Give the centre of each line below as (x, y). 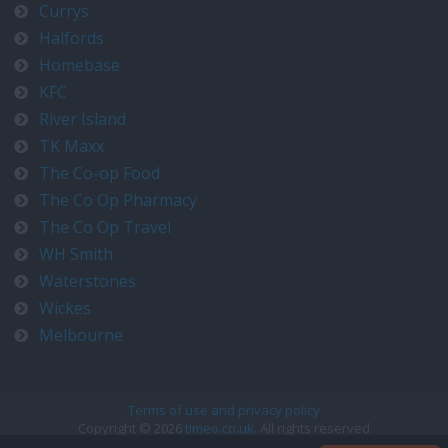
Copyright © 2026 (131, 428)
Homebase (79, 65)
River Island (82, 119)
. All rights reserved (312, 428)
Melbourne (81, 335)
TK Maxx (71, 146)
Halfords (71, 38)
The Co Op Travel (105, 227)
